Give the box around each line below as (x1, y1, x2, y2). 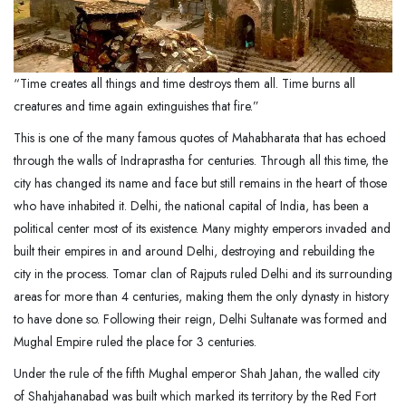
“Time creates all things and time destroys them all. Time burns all (14, 73, 355, 92)
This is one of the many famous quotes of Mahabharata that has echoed (14, 128, 386, 147)
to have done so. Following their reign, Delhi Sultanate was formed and (14, 309, 387, 328)
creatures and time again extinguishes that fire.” (14, 96, 263, 115)
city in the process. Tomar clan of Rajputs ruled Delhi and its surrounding (14, 264, 392, 283)
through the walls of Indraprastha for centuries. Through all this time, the (14, 150, 388, 169)
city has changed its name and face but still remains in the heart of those (14, 173, 387, 192)
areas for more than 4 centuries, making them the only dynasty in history (14, 286, 389, 305)
